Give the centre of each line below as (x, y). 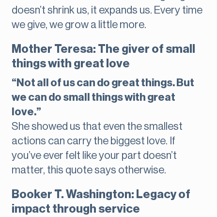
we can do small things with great (93, 98)
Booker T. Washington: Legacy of (101, 194)
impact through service (76, 209)
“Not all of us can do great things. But (103, 83)
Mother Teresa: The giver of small (103, 49)
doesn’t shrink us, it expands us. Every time (107, 10)
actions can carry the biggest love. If (93, 141)
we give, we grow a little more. (79, 25)
